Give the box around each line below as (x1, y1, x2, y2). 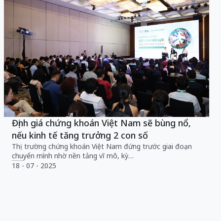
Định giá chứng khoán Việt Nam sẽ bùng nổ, (12, 116, 191, 129)
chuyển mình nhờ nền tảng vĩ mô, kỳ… (12, 150, 134, 160)
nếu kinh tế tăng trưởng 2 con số (12, 129, 148, 141)
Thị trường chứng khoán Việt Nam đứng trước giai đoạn (12, 141, 192, 151)
